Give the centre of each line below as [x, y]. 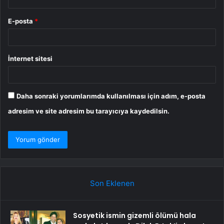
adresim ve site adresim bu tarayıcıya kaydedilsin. [89, 111]
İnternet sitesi [30, 58]
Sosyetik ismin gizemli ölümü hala [134, 215]
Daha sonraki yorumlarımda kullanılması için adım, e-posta [111, 96]
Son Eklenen [112, 183]
